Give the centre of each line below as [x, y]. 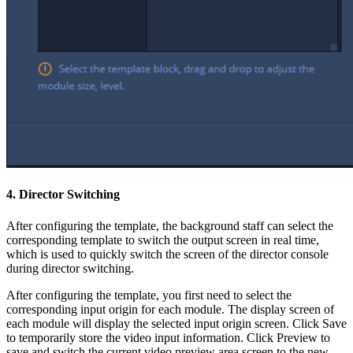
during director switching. [70, 268]
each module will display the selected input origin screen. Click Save [176, 323]
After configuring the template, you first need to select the [149, 295]
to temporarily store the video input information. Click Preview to [168, 337]
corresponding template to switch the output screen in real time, [163, 240]
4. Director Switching [63, 195]
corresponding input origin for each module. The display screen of [170, 309]
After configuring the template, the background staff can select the [170, 225]
